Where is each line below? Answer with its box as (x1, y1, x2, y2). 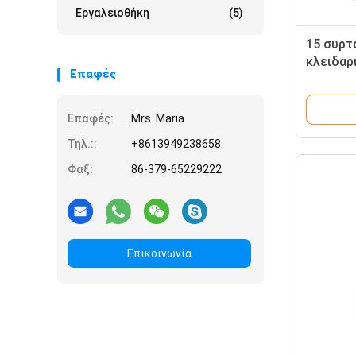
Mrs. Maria (131, 112, 184, 125)
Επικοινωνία (127, 247, 192, 260)
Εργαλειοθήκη (75, 6, 149, 19)
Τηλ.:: (68, 137, 97, 150)
